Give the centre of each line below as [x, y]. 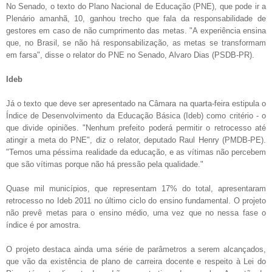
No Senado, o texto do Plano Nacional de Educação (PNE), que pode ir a [136, 6]
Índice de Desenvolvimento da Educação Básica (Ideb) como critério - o [136, 115]
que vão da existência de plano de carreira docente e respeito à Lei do [136, 261]
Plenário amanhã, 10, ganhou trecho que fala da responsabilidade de [136, 18]
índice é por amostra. [43, 225]
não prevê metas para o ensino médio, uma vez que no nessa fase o [136, 212]
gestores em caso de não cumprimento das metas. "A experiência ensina [136, 30]
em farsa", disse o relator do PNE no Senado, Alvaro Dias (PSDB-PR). [130, 55]
